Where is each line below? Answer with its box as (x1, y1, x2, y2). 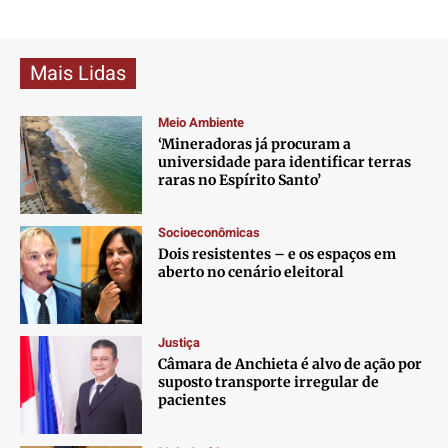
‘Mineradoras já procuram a (158, 135, 352, 154)
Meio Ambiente (158, 113, 245, 133)
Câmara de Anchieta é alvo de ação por (158, 355, 423, 374)
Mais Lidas (30, 59, 126, 89)
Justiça (158, 333, 201, 353)
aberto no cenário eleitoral (158, 263, 345, 282)
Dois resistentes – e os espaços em (158, 245, 397, 264)
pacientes (158, 391, 227, 410)
